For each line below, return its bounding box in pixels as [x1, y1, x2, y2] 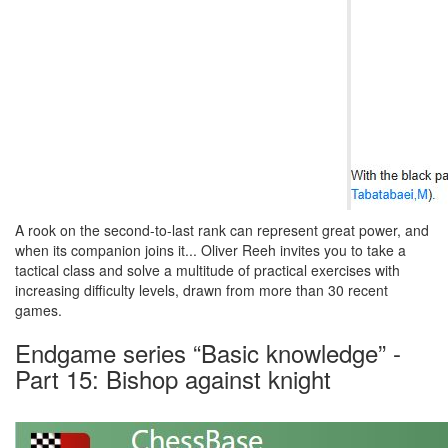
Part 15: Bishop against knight [15, 361, 331, 396]
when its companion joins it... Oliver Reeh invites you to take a [15, 240, 406, 260]
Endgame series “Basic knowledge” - [15, 335, 401, 370]
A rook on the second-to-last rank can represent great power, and [15, 220, 429, 240]
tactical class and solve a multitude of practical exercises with [15, 260, 400, 280]
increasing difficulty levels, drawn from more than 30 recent [15, 280, 388, 300]
